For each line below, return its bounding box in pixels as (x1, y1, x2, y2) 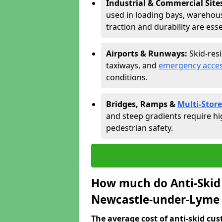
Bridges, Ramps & (106, 99, 177, 110)
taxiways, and (106, 60, 159, 71)
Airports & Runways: (106, 48, 189, 59)
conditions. (106, 72, 148, 83)
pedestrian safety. (106, 122, 173, 133)
